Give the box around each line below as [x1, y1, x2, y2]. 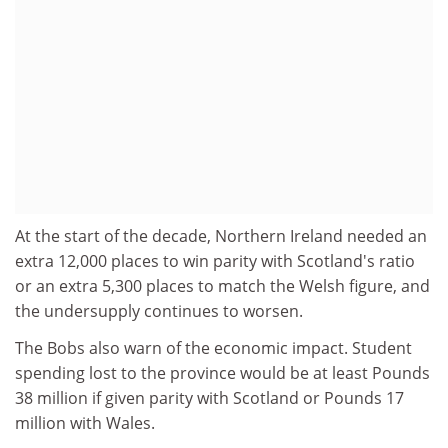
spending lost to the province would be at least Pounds [15, 362, 430, 384]
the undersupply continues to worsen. [15, 299, 303, 322]
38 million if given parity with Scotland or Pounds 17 [15, 387, 404, 409]
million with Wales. [15, 412, 155, 434]
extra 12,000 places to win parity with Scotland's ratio [15, 249, 415, 272]
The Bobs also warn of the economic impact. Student [15, 337, 412, 359]
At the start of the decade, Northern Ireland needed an [15, 224, 427, 247]
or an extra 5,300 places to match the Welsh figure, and [15, 274, 430, 297]
